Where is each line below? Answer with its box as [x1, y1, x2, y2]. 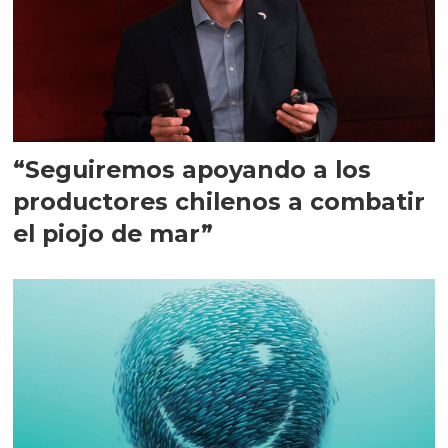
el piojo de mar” [13, 219, 214, 249]
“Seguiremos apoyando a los [13, 155, 372, 185]
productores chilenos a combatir [13, 187, 426, 217]
